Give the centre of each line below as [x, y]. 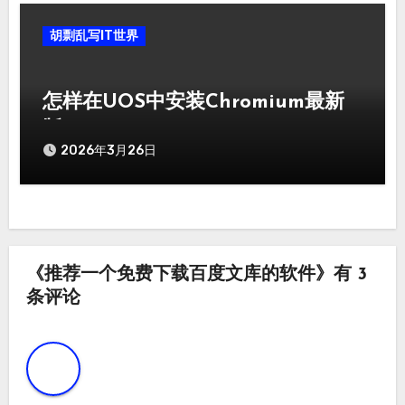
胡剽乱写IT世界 [94, 35]
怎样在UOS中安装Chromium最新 [194, 102]
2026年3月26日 [109, 150]
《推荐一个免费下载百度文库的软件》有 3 [196, 275]
